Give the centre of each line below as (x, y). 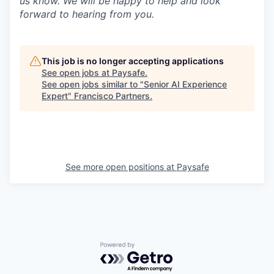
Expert (55, 96)
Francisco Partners (112, 96)
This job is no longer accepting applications (133, 61)
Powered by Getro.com (154, 248)
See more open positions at (121, 167)
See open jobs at (77, 72)
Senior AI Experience (185, 84)
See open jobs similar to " (93, 84)
